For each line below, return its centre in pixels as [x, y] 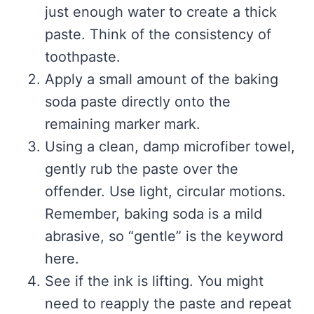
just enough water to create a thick [161, 12]
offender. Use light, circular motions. [165, 192]
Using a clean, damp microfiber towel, [170, 147]
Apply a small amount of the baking [162, 80]
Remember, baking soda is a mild [153, 214]
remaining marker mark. [123, 124]
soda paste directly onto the [138, 102]
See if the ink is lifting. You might [154, 281]
